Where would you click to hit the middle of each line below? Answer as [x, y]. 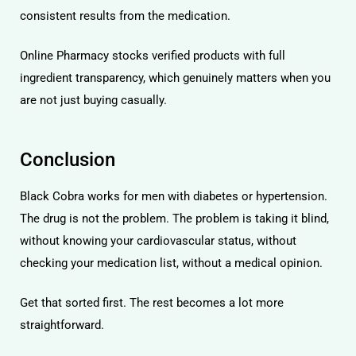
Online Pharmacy [64, 56]
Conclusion [68, 159]
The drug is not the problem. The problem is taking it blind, [174, 218]
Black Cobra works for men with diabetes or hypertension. [174, 196]
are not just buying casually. [93, 100]
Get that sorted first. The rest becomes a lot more [152, 303]
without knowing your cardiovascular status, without [158, 240]
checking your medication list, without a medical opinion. [171, 263]
